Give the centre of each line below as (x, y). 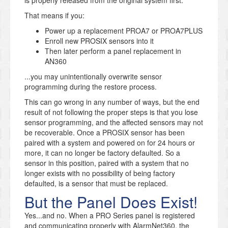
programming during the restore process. (91, 86)
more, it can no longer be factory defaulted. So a (102, 152)
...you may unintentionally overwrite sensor (93, 76)
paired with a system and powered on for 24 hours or (110, 142)
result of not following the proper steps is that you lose (111, 112)
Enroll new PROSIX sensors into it (99, 40)
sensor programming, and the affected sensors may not (114, 122)
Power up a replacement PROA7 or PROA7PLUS (124, 30)
